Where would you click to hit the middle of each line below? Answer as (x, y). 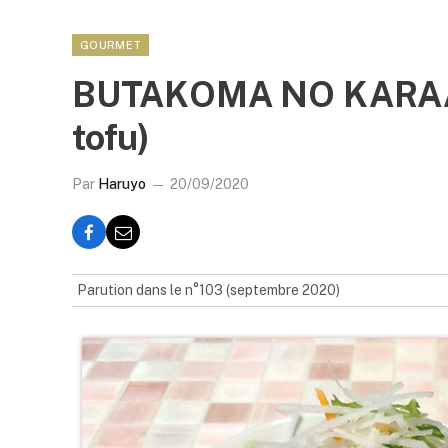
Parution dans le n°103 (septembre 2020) (208, 290)
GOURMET (111, 45)
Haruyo (122, 184)
